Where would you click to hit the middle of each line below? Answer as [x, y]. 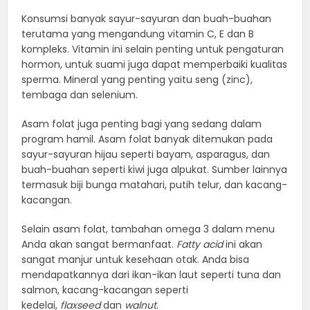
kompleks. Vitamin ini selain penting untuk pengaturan [153, 49]
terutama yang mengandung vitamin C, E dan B [138, 34]
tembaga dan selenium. [80, 94]
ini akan [243, 244]
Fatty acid [200, 244]
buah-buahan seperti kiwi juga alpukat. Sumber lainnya [155, 169]
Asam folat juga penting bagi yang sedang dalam [142, 124]
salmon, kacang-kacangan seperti [105, 290]
